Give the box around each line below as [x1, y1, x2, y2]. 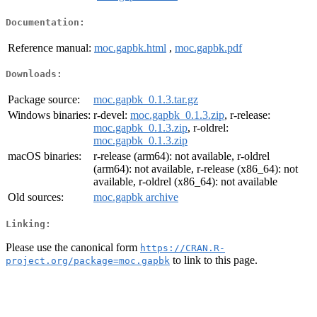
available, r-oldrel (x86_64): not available [93, 175, 277, 188]
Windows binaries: [8, 109, 91, 122]
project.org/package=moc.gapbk [6, 255, 170, 266]
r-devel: [93, 109, 130, 122]
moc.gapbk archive [93, 191, 178, 204]
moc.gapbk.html [94, 41, 166, 54]
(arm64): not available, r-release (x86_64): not [93, 163, 298, 175]
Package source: [8, 93, 80, 106]
